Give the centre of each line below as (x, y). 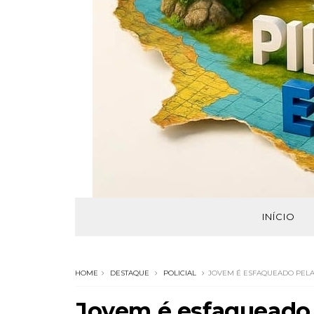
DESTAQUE (130, 273)
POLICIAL (180, 273)
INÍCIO (279, 217)
